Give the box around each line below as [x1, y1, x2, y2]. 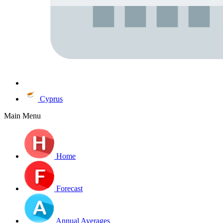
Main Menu [4, 111, 41, 120]
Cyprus [40, 95, 63, 103]
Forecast [56, 184, 83, 193]
